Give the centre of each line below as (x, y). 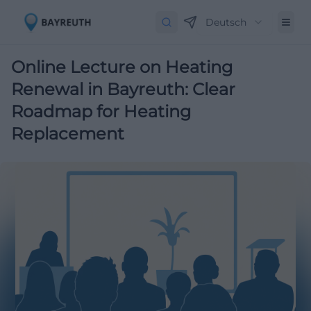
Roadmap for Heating (101, 111)
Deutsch (226, 22)
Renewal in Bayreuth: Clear (123, 89)
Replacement (68, 134)
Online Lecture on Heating (122, 67)
